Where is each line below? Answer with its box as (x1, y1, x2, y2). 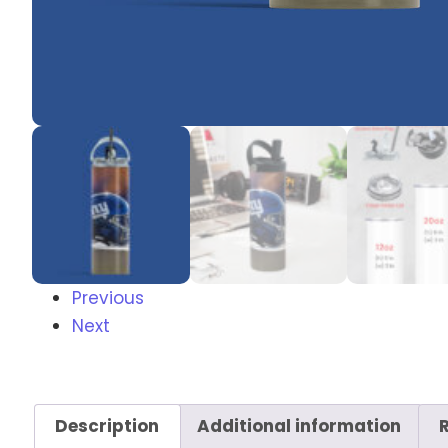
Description (55, 414, 160, 439)
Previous (72, 285, 144, 310)
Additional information (197, 414, 402, 439)
